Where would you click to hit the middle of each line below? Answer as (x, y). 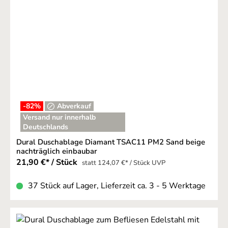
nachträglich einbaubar (57, 151)
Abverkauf (74, 106)
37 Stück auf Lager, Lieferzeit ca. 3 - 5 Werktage (117, 186)
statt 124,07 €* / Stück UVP (124, 163)
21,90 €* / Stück (48, 163)
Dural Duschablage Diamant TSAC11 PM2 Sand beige (111, 142)
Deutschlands (46, 127)
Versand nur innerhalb (59, 118)
